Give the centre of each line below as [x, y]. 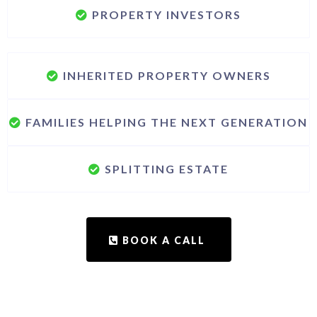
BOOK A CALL [163, 240]
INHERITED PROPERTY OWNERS [167, 75]
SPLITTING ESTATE [167, 168]
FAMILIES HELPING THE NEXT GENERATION [167, 122]
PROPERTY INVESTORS [167, 14]
